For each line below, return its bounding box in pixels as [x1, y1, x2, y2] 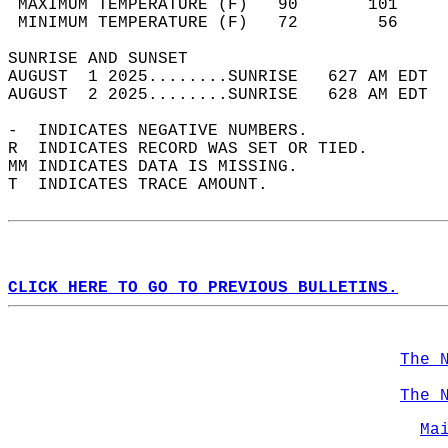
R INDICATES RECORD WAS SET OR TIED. [8, 140, 388, 158]
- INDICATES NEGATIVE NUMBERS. [8, 122, 328, 140]
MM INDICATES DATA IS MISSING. [8, 158, 318, 176]
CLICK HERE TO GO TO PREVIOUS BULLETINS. [8, 279, 398, 297]
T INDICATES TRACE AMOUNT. [8, 176, 288, 194]
